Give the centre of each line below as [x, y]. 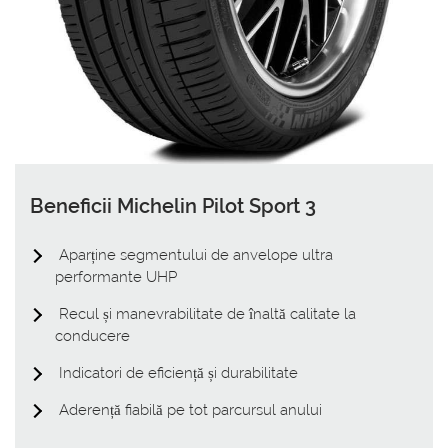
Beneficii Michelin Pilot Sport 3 [173, 206]
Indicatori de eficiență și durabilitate [176, 373]
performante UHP [116, 277]
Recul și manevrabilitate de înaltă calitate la [205, 314]
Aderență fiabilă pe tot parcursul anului [188, 410]
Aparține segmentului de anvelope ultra [194, 255]
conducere [92, 336]
